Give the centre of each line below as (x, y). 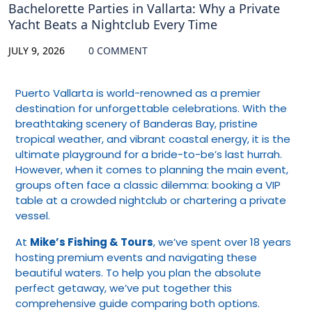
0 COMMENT (118, 50)
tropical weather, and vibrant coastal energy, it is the (153, 139)
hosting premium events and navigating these (136, 257)
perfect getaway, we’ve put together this (124, 288)
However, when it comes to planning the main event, (152, 169)
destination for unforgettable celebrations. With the (151, 108)
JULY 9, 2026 (38, 50)
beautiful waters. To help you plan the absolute (138, 272)
